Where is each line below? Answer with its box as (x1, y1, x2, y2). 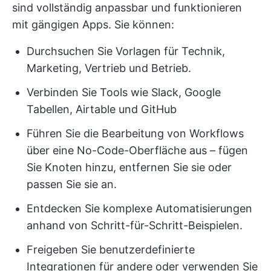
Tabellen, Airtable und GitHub (27, 102, 177, 116)
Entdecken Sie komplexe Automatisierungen (27, 201, 252, 215)
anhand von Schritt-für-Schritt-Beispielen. (27, 218, 243, 232)
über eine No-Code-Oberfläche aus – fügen (27, 143, 248, 157)
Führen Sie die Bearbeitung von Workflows (27, 126, 244, 140)
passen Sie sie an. (27, 177, 117, 191)
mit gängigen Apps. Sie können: (12, 18, 174, 31)
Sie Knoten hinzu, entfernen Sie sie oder (27, 160, 232, 174)
